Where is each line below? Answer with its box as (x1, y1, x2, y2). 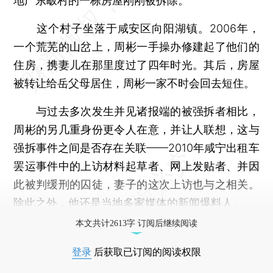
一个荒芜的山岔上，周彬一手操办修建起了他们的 (13, 40, 260, 53)
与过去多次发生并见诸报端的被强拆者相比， (13, 104, 260, 118)
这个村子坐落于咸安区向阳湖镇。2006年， (13, 21, 260, 35)
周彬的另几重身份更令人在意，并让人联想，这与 (13, 122, 260, 136)
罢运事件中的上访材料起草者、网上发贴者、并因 (13, 159, 260, 172)
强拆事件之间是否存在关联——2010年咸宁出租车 (13, 141, 260, 154)
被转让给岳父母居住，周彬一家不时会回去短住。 (13, 76, 255, 90)
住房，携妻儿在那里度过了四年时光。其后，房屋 (13, 58, 260, 71)
